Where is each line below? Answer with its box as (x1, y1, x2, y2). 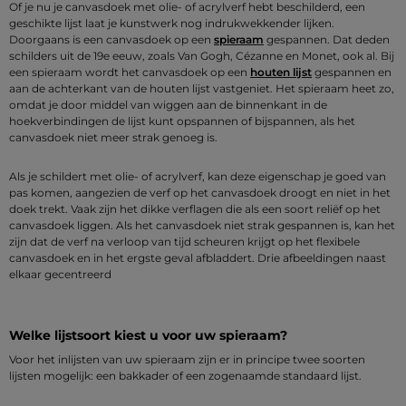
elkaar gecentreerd (9, 267, 111, 282)
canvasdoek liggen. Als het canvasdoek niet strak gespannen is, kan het (9, 218, 395, 233)
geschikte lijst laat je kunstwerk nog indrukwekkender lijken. (9, 15, 334, 30)
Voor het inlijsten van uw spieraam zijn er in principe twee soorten (9, 352, 365, 366)
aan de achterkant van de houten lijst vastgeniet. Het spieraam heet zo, (9, 81, 394, 95)
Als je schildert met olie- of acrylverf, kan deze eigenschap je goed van (9, 169, 386, 184)
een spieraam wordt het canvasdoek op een (9, 64, 250, 79)
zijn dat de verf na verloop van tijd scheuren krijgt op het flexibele (9, 235, 360, 249)
